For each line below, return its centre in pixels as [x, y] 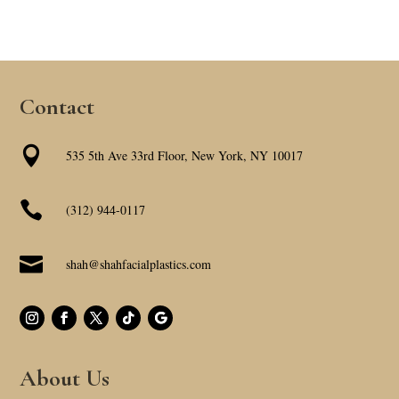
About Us [65, 378]
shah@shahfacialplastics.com [139, 265]
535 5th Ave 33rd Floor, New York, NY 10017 [185, 156]
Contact [57, 107]
